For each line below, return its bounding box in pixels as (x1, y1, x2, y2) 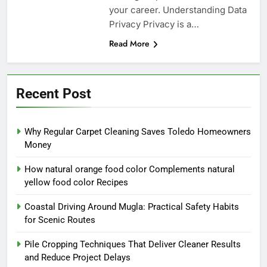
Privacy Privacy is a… (108, 18, 199, 30)
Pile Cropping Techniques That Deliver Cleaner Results (24, 238, 241, 250)
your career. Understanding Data (108, 4, 247, 15)
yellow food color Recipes (24, 176, 128, 188)
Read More (108, 37, 150, 49)
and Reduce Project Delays (24, 252, 131, 263)
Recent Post (16, 85, 91, 102)
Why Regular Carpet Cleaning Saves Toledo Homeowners (24, 126, 251, 137)
